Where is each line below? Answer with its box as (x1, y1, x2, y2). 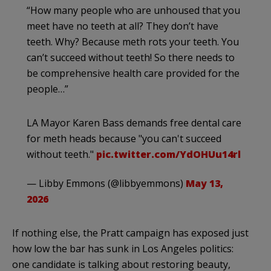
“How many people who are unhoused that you (27, 4, 240, 18)
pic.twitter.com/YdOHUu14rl (96, 148, 241, 162)
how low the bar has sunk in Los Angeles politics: (12, 242, 233, 256)
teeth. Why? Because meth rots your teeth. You (27, 35, 239, 49)
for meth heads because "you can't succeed (27, 132, 221, 146)
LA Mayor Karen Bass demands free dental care (27, 116, 241, 130)
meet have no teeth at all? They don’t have (27, 19, 218, 33)
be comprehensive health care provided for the (27, 67, 240, 80)
